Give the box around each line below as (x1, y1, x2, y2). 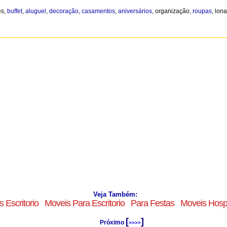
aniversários (118, 8, 152, 15)
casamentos (82, 8, 115, 15)
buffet (7, 8, 22, 15)
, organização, (152, 8, 193, 15)
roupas (193, 8, 212, 15)
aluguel (25, 8, 46, 15)
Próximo (91, 219, 126, 226)
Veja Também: (93, 191, 141, 198)
